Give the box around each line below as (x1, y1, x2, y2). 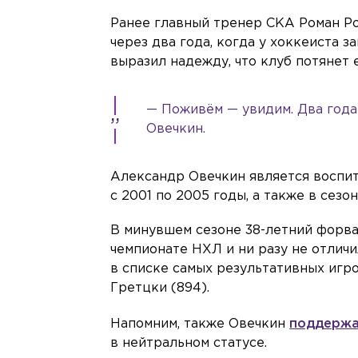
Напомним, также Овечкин (110, 317, 290, 330)
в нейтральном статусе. (110, 336, 268, 349)
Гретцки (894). (110, 281, 210, 294)
